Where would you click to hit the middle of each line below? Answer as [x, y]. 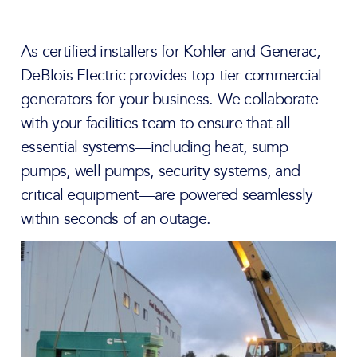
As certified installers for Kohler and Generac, [171, 52]
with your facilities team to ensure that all [155, 124]
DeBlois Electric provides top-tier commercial [171, 76]
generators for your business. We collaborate [169, 100]
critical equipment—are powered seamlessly [167, 196]
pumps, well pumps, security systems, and [160, 172]
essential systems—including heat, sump [155, 148]
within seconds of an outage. [116, 220]
